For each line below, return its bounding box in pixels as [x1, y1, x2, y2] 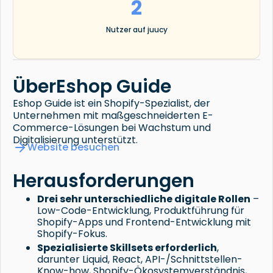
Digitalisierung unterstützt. [13, 132, 138, 147]
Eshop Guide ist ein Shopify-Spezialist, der [13, 96, 210, 110]
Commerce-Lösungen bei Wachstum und [13, 120, 211, 135]
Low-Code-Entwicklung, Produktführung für [37, 203, 244, 218]
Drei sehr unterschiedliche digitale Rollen [37, 191, 250, 206]
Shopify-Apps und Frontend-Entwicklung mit [37, 214, 251, 229]
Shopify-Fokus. [37, 226, 107, 241]
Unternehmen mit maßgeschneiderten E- [13, 108, 213, 122]
